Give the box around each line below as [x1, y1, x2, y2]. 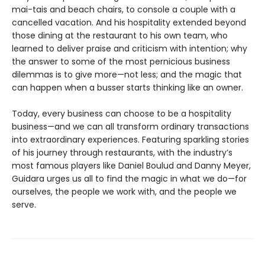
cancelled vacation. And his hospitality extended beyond [12, 16, 246, 28]
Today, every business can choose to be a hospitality [12, 107, 231, 119]
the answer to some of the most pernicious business [12, 55, 230, 67]
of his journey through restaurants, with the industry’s [12, 146, 232, 159]
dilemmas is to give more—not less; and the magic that [12, 68, 242, 80]
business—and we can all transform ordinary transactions [12, 120, 249, 132]
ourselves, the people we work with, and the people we [12, 185, 237, 198]
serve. [12, 198, 36, 211]
